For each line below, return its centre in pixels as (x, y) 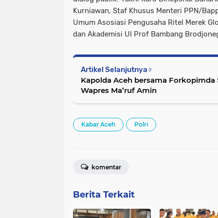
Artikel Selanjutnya (115, 70)
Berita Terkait (104, 195)
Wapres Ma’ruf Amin (119, 91)
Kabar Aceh (98, 125)
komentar (106, 167)
